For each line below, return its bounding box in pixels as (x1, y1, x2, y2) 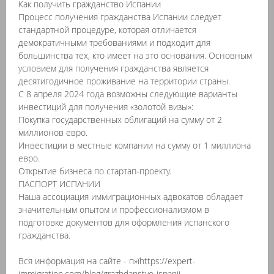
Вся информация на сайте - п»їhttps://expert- (18, 255, 196, 267)
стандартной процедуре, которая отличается (18, 24, 196, 35)
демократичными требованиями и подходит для (18, 37, 210, 48)
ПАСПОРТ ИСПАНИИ (18, 178, 100, 190)
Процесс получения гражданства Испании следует (18, 11, 221, 23)
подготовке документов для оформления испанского (18, 217, 229, 228)
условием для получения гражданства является (18, 62, 209, 74)
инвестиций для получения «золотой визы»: (18, 101, 193, 113)
